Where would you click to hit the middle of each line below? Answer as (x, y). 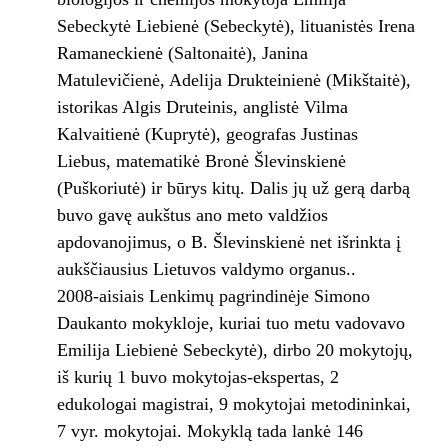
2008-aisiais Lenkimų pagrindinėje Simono (213, 296)
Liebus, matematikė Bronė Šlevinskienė (201, 161)
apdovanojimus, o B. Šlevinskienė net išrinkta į (228, 242)
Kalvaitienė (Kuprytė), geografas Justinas (207, 134)
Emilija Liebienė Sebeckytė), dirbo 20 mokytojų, (234, 350)
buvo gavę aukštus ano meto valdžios (192, 215)
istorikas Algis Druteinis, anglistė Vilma (202, 107)
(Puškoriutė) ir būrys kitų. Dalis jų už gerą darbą (233, 188)
